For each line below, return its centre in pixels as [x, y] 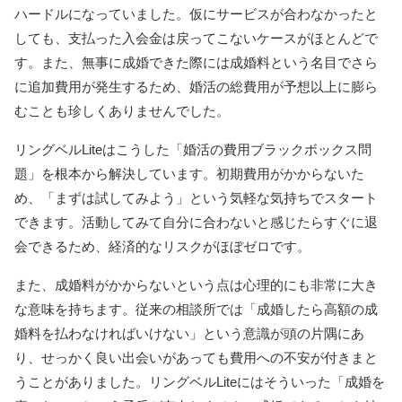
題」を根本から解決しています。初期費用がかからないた [189, 173]
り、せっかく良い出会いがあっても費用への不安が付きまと [196, 357]
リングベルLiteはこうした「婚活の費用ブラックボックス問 [193, 149]
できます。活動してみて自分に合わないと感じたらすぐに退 [196, 222]
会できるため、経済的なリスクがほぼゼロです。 [162, 246]
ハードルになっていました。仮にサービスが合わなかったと [196, 13]
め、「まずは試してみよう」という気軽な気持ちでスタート [196, 197]
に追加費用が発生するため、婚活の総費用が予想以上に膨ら [196, 86]
